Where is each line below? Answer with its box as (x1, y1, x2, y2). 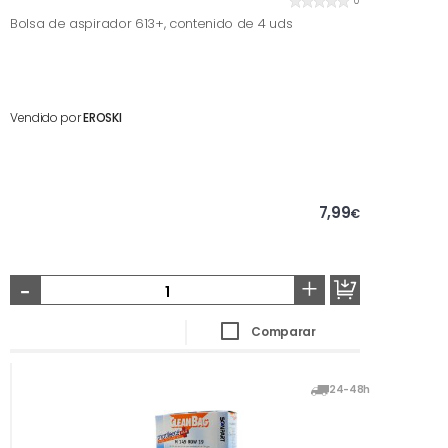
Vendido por (10, 109, 84, 126)
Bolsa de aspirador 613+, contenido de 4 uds (10, 14, 293, 33)
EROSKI (83, 109, 122, 126)
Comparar (251, 322, 316, 340)
